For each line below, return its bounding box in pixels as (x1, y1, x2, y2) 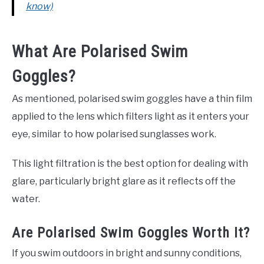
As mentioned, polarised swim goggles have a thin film (12, 93, 252, 104)
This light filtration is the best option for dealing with (12, 157, 248, 169)
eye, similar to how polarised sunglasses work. (12, 128, 216, 140)
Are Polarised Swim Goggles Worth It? (12, 224, 250, 241)
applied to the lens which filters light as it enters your (12, 110, 249, 122)
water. (12, 193, 40, 204)
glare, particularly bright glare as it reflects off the (12, 175, 236, 187)
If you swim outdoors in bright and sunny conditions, (12, 247, 242, 259)
